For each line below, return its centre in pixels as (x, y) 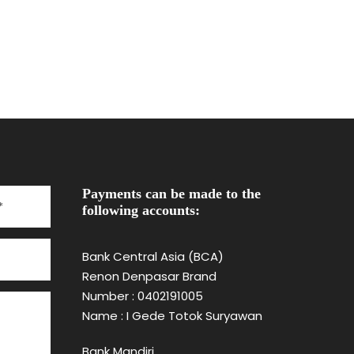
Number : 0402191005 (142, 296)
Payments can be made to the (171, 193)
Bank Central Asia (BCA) (153, 256)
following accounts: (141, 210)
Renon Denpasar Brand (149, 276)
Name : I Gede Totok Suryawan (172, 315)
